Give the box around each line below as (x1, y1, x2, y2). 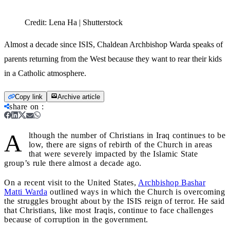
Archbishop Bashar (138, 178, 205, 187)
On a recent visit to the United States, (4, 178, 138, 187)
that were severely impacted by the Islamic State (28, 149, 198, 158)
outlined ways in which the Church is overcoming (47, 187, 225, 196)
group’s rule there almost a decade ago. (4, 158, 142, 167)
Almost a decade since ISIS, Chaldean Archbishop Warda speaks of (4, 40, 223, 49)
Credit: (25, 17, 49, 27)
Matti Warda (4, 187, 47, 196)
